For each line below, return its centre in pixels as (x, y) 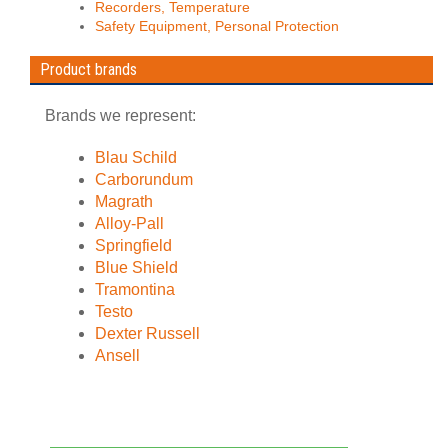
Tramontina (135, 289)
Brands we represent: (120, 115)
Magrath (124, 201)
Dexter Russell (147, 333)
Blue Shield (136, 267)
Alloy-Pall (129, 223)
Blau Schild (136, 157)
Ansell (117, 355)
